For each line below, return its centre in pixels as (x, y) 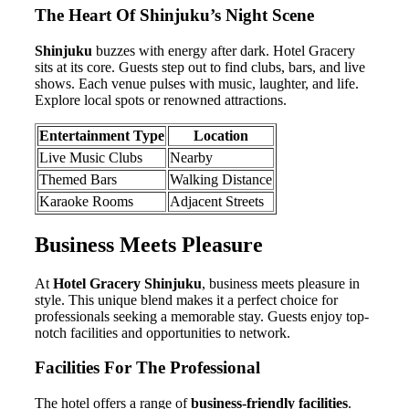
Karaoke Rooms (86, 201)
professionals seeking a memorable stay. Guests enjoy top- (202, 316)
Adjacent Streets (217, 201)
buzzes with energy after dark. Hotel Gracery (224, 50)
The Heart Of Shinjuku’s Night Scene (174, 16)
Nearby (191, 157)
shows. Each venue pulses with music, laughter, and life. (197, 83)
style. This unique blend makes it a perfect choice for (186, 299)
